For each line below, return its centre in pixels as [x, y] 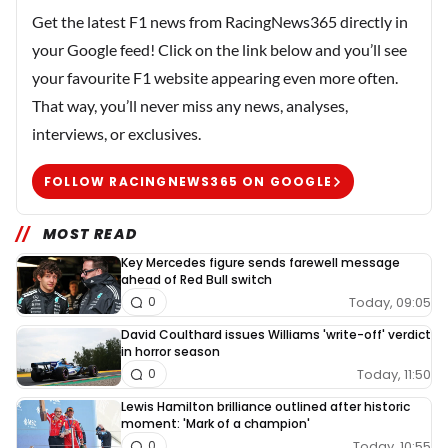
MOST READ [90, 234]
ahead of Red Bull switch [196, 280]
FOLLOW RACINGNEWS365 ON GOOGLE [188, 181]
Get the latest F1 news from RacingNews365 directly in [220, 22]
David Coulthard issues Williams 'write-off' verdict [276, 335]
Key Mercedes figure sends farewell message [260, 263]
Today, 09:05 [390, 302]
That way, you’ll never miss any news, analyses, [190, 106]
